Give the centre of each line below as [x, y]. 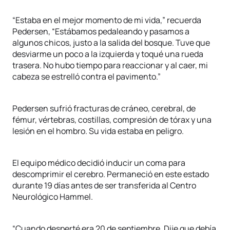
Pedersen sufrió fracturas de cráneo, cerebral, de [104, 108]
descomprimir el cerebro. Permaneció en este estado [111, 174]
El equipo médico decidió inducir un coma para [99, 163]
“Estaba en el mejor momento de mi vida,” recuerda [107, 20]
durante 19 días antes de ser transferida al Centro [104, 185]
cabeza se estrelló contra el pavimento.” [87, 76]
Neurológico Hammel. [53, 197]
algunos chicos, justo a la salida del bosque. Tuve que [111, 43]
